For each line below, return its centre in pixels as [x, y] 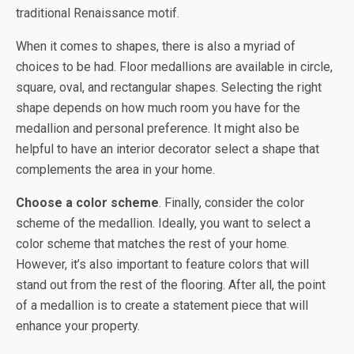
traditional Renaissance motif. [98, 13]
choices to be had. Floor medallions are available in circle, [174, 67]
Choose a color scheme [87, 203]
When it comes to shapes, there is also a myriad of [156, 46]
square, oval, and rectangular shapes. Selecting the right [169, 87]
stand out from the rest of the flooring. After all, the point [171, 285]
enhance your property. [78, 326]
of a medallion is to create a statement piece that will [162, 305]
